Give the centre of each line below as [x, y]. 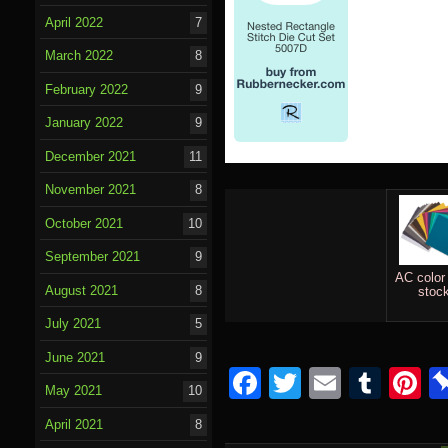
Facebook [332, 383]
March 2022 [79, 56]
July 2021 [73, 324]
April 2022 [74, 22]
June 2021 [75, 357]
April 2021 [74, 424]
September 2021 [93, 257]
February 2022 [87, 89]
